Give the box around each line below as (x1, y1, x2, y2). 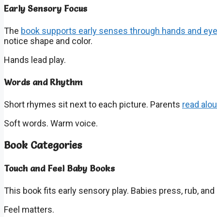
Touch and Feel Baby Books (4, 162, 115, 174)
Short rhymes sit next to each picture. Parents (4, 99, 182, 109)
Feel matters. (4, 204, 54, 215)
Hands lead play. (4, 54, 66, 65)
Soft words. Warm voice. (4, 118, 98, 128)
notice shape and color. (4, 35, 93, 46)
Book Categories (4, 138, 82, 151)
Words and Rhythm (4, 76, 82, 88)
